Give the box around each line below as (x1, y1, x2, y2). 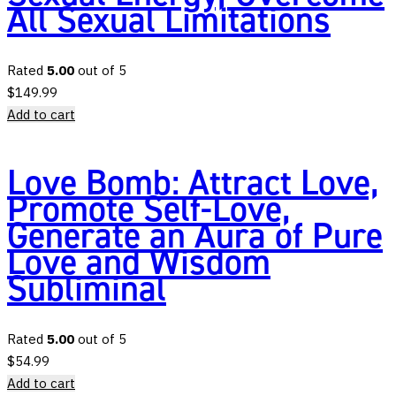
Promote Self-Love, (7, 186, 291, 233)
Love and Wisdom (7, 239, 270, 286)
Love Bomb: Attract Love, (7, 159, 379, 207)
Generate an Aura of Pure (7, 212, 383, 260)
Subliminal (7, 265, 166, 313)
